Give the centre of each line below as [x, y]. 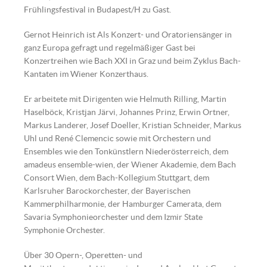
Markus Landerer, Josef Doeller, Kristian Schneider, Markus [133, 125]
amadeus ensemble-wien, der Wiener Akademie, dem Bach [130, 164]
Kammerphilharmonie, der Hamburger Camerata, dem [122, 204]
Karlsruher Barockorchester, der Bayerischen [107, 191]
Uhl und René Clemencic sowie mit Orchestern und [117, 138]
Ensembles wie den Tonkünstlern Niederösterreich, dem [126, 151]
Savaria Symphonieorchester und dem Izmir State [113, 217]
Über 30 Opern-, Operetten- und [83, 255]
